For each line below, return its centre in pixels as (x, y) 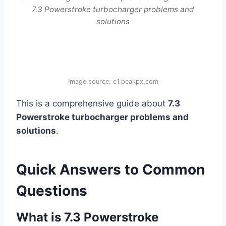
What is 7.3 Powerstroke (87, 217)
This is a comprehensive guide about (92, 103)
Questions (52, 190)
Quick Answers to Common (110, 169)
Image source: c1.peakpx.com (113, 81)
